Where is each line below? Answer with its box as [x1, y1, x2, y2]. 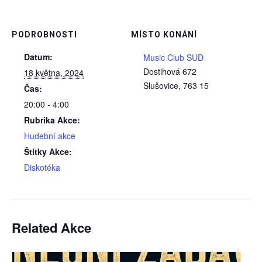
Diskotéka [24, 161, 60, 173]
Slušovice [143, 79, 178, 91]
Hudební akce [24, 129, 75, 142]
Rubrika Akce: [24, 113, 80, 126]
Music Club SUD [143, 51, 204, 63]
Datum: [24, 50, 53, 63]
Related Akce [12, 218, 91, 237]
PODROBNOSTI [12, 29, 77, 39]
